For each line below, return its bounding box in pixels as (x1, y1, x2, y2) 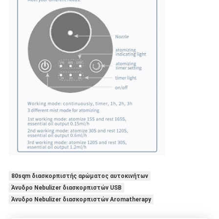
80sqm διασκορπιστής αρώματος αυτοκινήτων (11, 172, 148, 179)
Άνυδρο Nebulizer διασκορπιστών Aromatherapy (11, 196, 151, 203)
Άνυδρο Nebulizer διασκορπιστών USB (11, 184, 122, 191)
